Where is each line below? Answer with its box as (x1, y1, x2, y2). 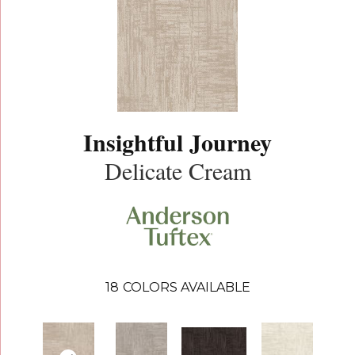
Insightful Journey (83, 124, 272, 159)
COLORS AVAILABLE (122, 280, 250, 296)
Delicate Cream (104, 154, 251, 186)
